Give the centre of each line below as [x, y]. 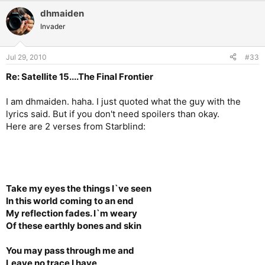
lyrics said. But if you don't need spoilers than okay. [113, 114]
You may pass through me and [70, 250]
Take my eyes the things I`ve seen [79, 188]
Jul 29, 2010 [26, 57]
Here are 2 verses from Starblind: [76, 126]
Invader [53, 27]
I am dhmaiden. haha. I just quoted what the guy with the [123, 101]
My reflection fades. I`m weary [72, 213]
